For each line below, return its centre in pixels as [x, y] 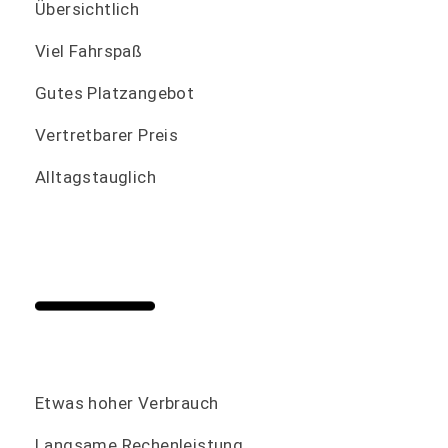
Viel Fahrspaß [89, 51]
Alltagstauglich [95, 177]
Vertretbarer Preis [107, 135]
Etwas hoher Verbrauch [127, 403]
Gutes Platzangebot [115, 93]
